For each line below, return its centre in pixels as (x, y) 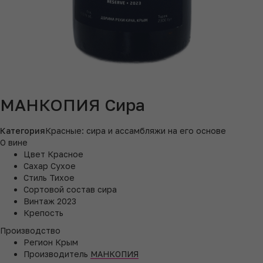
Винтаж (39, 201)
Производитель (56, 254)
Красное (65, 154)
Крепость (43, 213)
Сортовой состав (59, 189)
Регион (38, 242)
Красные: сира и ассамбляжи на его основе (136, 130)
